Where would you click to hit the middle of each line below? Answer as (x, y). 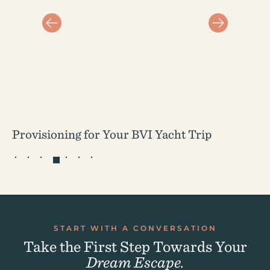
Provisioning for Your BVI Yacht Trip (112, 134)
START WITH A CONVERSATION (135, 228)
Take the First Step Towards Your (135, 246)
